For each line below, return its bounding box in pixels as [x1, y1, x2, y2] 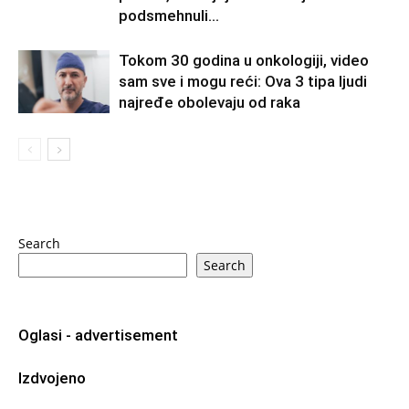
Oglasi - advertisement [18, 325, 178, 344]
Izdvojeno [18, 368, 86, 387]
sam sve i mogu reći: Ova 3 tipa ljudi [119, 71, 367, 90]
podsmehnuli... [119, 5, 219, 25]
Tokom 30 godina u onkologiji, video [119, 50, 369, 69]
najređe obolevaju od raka [119, 92, 300, 111]
